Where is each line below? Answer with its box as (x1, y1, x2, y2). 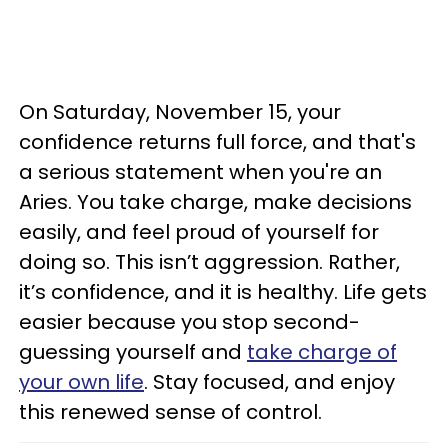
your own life (19, 368, 144, 396)
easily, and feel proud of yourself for (19, 218, 379, 246)
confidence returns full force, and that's (19, 128, 416, 156)
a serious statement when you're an (19, 158, 382, 186)
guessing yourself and (19, 338, 247, 366)
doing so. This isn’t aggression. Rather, (19, 248, 400, 276)
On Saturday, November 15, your (19, 98, 341, 126)
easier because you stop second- (19, 308, 360, 336)
